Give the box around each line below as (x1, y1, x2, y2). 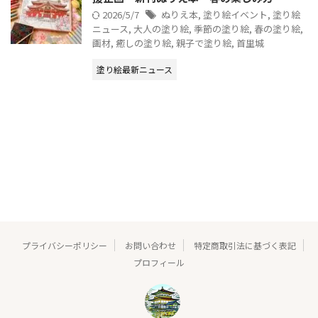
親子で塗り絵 (176, 36, 231, 50)
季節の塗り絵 (194, 22, 249, 35)
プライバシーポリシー (21, 239, 107, 251)
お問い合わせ (124, 239, 176, 251)
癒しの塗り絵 (116, 36, 171, 50)
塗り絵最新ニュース (97, 63, 172, 75)
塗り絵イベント (203, 8, 268, 21)
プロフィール (133, 256, 185, 268)
